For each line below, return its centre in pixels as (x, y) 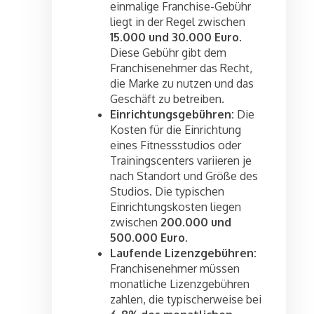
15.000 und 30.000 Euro (175, 37)
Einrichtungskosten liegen (176, 207)
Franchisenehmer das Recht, (181, 68)
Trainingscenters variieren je (181, 161)
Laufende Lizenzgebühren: (183, 253)
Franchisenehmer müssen (175, 269)
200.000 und (196, 223)
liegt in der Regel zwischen (178, 22)
